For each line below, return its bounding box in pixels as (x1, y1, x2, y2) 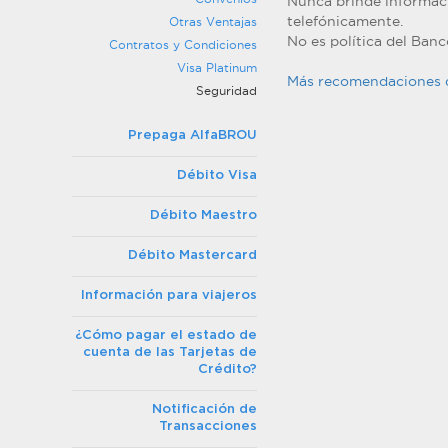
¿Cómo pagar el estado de (75, 329, 257, 342)
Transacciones (159, 420, 257, 433)
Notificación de (152, 403, 257, 416)
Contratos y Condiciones (109, 38, 257, 51)
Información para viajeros (81, 289, 257, 302)
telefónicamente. (287, 13, 403, 29)
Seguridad (196, 84, 257, 97)
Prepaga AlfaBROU (128, 129, 257, 142)
